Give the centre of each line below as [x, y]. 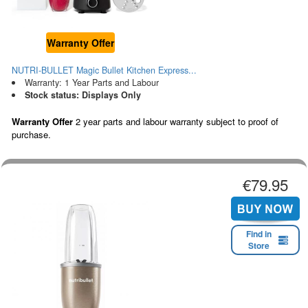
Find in [259, 234]
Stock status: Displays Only [82, 95]
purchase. [31, 134]
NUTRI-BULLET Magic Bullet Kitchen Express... [104, 70]
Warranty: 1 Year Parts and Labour [91, 82]
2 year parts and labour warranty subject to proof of [176, 121]
